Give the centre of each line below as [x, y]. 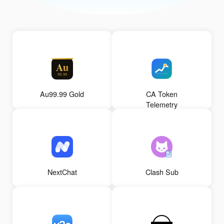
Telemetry [162, 104]
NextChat [62, 172]
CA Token [162, 94]
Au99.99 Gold [62, 94]
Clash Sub [162, 172]
